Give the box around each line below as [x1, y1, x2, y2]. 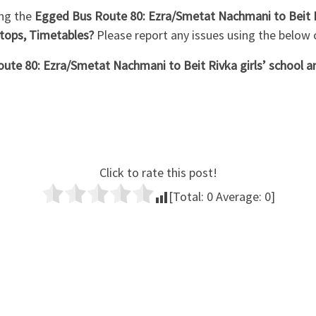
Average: [212, 188, 265, 205]
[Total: [168, 188, 207, 205]
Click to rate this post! [99, 164, 217, 181]
